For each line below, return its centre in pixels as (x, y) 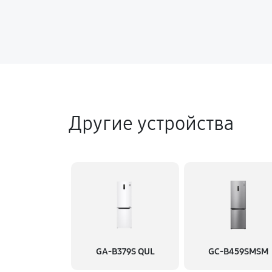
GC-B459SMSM (238, 251)
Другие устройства (151, 124)
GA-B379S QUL (125, 251)
